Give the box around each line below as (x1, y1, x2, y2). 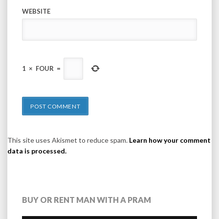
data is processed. (7, 146, 66, 155)
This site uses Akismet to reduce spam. (7, 135, 129, 144)
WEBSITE (22, 7, 50, 15)
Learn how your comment (129, 135, 211, 144)
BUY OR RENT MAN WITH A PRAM (22, 195, 151, 204)
